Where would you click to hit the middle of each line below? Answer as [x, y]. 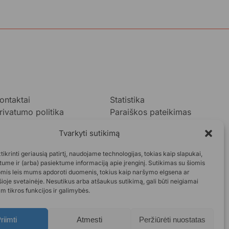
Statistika [127, 100]
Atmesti [89, 219]
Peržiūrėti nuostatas [172, 219]
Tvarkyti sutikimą [89, 133]
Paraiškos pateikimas [151, 112]
